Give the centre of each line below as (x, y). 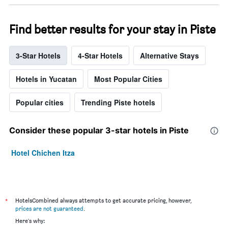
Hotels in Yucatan (46, 79)
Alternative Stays (169, 56)
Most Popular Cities (128, 79)
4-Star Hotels (100, 56)
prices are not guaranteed (49, 209)
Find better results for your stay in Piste (112, 30)
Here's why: (30, 221)
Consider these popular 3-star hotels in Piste (99, 131)
